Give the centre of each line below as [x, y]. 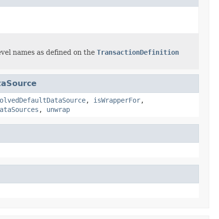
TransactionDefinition [138, 52]
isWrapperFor [117, 100]
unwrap [58, 109]
